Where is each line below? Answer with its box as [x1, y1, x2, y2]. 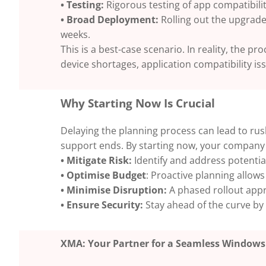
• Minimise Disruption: [61, 183, 167, 197]
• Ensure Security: [61, 198, 143, 211]
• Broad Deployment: [61, 12, 159, 26]
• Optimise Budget [61, 168, 146, 182]
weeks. [61, 27, 90, 41]
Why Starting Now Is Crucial [61, 95, 215, 110]
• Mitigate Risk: [61, 153, 132, 167]
